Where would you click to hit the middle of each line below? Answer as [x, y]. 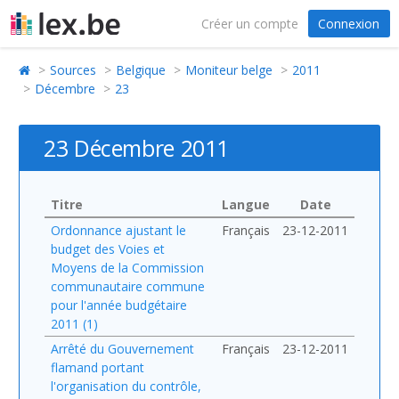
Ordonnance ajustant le [118, 230]
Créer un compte [250, 23]
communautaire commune [128, 286]
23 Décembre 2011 [136, 147]
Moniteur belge [229, 69]
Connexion [349, 23]
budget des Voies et [108, 248]
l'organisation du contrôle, [126, 386]
